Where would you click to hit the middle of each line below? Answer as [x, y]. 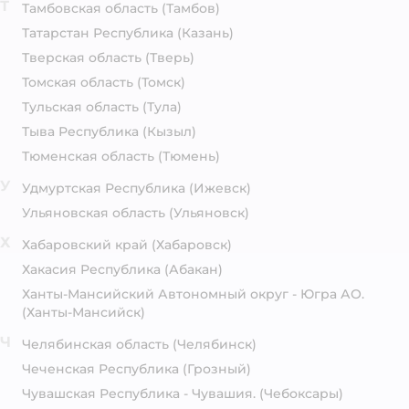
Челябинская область [95, 344]
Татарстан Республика [98, 33]
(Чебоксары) [301, 393]
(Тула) [162, 107]
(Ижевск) [220, 188]
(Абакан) [194, 269]
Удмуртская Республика [104, 188]
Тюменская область [88, 156]
